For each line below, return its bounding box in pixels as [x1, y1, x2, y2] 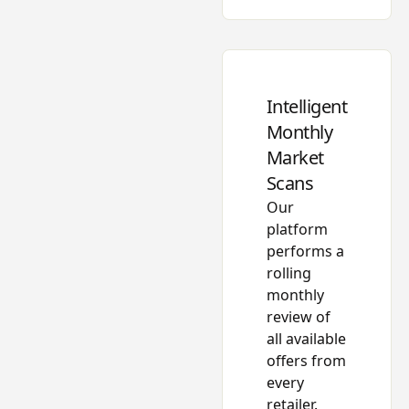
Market [266, 145, 324, 171]
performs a [266, 241, 344, 262]
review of [266, 307, 330, 328]
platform [266, 219, 328, 240]
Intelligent [266, 94, 348, 120]
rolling [266, 263, 311, 284]
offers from [266, 351, 346, 372]
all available [266, 329, 346, 350]
